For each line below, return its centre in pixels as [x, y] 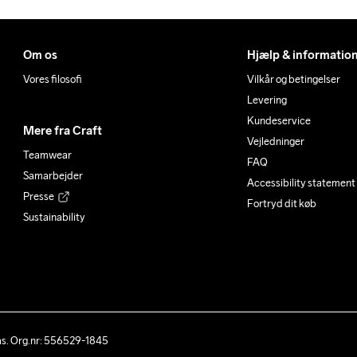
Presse [39, 196]
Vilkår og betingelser [294, 79]
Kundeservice [279, 121]
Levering [267, 100]
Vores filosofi [53, 79]
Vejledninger [276, 141]
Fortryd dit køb [282, 204]
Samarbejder [53, 176]
